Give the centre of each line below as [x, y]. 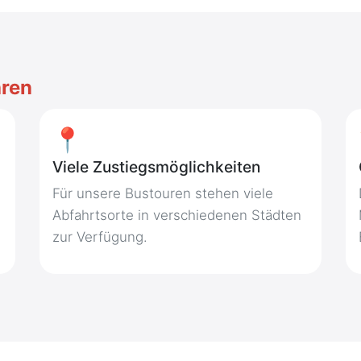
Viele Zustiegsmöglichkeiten [156, 167]
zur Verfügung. [100, 237]
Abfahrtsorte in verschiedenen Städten [176, 215]
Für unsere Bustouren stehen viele [162, 193]
